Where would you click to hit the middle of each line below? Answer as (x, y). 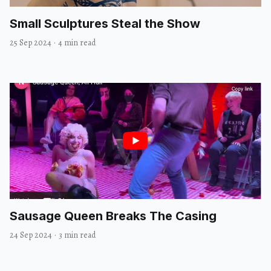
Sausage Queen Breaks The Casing (113, 216)
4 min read (77, 42)
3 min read (77, 235)
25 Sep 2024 (31, 42)
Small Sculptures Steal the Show (105, 23)
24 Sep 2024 (31, 235)
